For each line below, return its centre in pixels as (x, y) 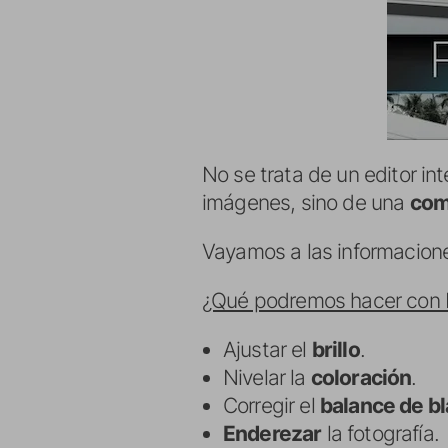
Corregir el (271, 405)
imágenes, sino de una (306, 202)
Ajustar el (267, 349)
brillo (335, 349)
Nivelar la (267, 377)
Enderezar (272, 433)
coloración (361, 377)
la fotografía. (380, 433)
